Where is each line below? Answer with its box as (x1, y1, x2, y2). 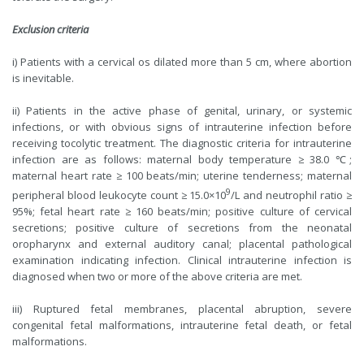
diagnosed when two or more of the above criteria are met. (12, 269, 302, 284)
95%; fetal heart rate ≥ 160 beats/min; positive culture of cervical (12, 204, 352, 219)
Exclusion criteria (12, 22, 89, 37)
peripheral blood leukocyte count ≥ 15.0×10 (12, 188, 227, 203)
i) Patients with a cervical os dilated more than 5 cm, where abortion (12, 54, 352, 69)
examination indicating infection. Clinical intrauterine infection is (12, 253, 352, 268)
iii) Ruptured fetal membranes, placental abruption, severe (12, 301, 352, 317)
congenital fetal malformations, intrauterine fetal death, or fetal (12, 318, 352, 333)
